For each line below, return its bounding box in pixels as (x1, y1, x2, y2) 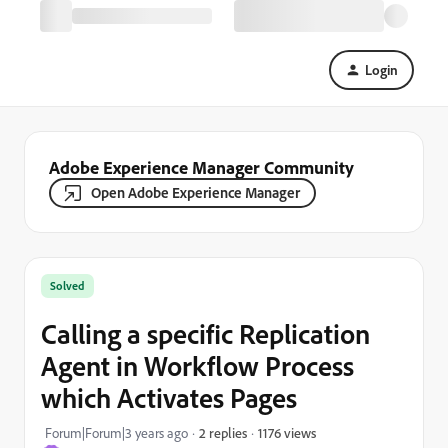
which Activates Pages (41, 380, 297, 415)
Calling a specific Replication (41, 316, 370, 351)
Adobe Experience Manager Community (49, 156, 354, 178)
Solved (50, 278, 85, 293)
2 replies (199, 424, 247, 441)
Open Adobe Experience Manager (91, 183, 300, 202)
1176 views (258, 423, 316, 441)
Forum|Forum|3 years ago (45, 424, 188, 441)
